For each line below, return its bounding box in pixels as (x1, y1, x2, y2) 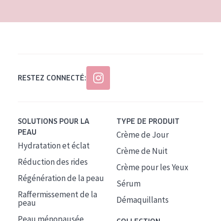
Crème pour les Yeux (116, 162, 188, 173)
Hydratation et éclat (18, 140, 90, 151)
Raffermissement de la (18, 189, 97, 200)
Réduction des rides (18, 156, 88, 167)
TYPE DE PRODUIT (116, 117, 180, 126)
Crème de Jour (116, 129, 169, 140)
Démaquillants (116, 194, 169, 205)
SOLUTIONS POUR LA (18, 117, 89, 126)
